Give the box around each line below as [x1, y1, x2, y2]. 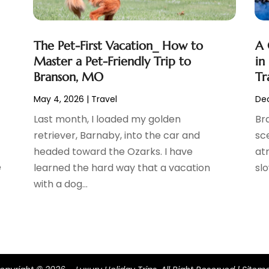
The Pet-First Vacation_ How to [33, 38, 203, 54]
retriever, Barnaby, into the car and [33, 128, 200, 143]
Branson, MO [33, 70, 103, 85]
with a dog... [33, 177, 88, 192]
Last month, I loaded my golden [33, 112, 181, 127]
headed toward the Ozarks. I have [33, 145, 193, 159]
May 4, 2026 [33, 93, 84, 106]
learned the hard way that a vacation [33, 161, 210, 175]
